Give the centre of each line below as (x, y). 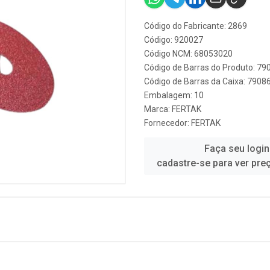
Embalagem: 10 (174, 95)
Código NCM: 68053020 (188, 54)
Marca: (158, 109)
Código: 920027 (174, 40)
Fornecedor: (168, 123)
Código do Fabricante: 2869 (196, 26)
